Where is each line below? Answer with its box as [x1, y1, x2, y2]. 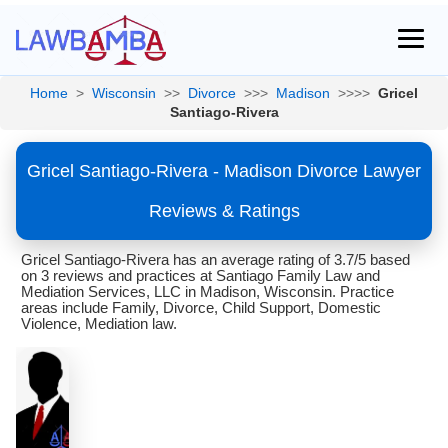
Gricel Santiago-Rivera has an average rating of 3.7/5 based [21, 251, 410, 268]
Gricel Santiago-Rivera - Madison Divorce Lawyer [27, 161, 421, 181]
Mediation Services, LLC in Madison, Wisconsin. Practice [21, 283, 394, 300]
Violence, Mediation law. [21, 315, 177, 332]
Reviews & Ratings [148, 201, 300, 221]
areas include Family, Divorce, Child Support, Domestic [21, 299, 381, 316]
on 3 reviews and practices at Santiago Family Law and [21, 267, 380, 284]
